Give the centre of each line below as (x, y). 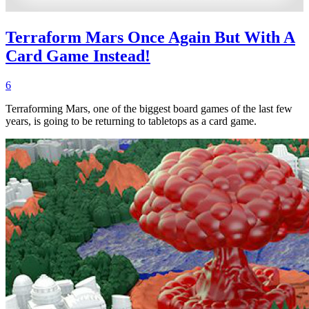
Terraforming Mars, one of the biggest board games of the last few (149, 108)
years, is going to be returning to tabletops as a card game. (131, 121)
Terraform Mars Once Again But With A (150, 37)
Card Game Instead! (78, 56)
